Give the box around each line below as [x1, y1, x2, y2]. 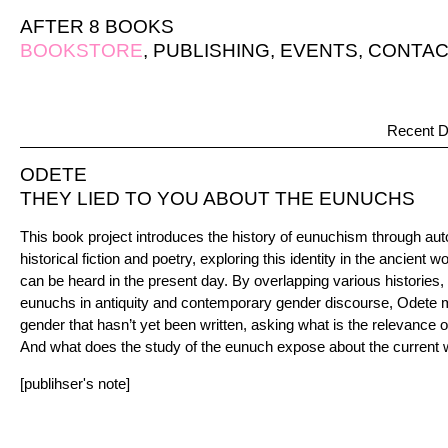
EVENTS [280, 40, 358, 61]
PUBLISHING [153, 40, 270, 61]
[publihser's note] [20, 375, 130, 392]
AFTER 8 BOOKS [20, 16, 174, 37]
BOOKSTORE [20, 40, 143, 61]
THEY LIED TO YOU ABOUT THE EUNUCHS [20, 188, 415, 209]
